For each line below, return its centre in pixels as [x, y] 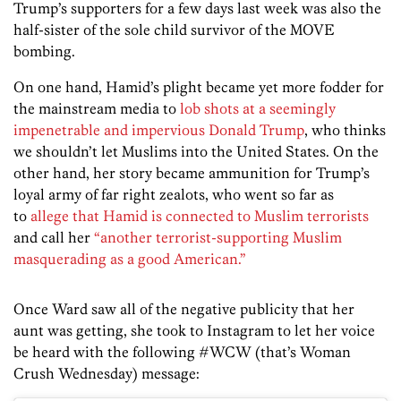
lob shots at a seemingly [258, 109]
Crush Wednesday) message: [107, 374]
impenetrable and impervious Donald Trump [159, 130]
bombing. [44, 51]
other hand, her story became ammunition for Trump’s [192, 173]
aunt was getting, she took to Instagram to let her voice [194, 331]
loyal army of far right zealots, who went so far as [174, 195]
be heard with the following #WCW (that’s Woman [182, 352]
